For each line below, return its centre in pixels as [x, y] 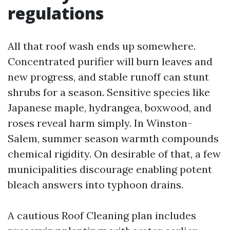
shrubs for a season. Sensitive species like [109, 92]
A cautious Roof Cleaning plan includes [102, 215]
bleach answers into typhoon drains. [95, 185]
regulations [56, 13]
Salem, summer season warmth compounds [113, 138]
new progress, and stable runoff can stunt [108, 77]
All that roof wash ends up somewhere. [102, 46]
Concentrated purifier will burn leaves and [110, 61]
